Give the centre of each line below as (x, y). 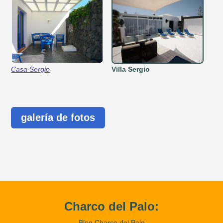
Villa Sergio (130, 69)
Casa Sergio (31, 69)
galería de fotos (58, 117)
